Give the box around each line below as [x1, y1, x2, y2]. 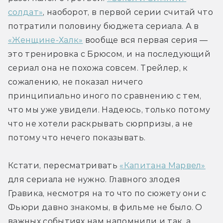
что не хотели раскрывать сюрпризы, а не [8, 118, 193, 128]
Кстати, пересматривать [8, 160, 120, 170]
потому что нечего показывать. [8, 132, 146, 142]
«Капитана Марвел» [119, 160, 206, 170]
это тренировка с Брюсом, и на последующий [8, 49, 211, 59]
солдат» [8, 7, 43, 17]
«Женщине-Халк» [8, 35, 83, 45]
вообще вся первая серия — [83, 35, 208, 45]
